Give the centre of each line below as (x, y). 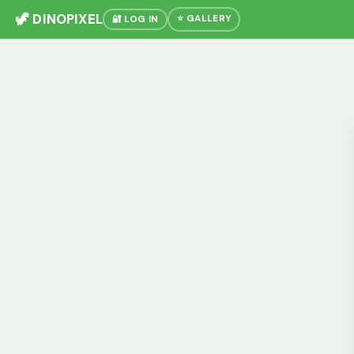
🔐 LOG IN (135, 19)
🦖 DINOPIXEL (59, 19)
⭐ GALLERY (204, 18)
